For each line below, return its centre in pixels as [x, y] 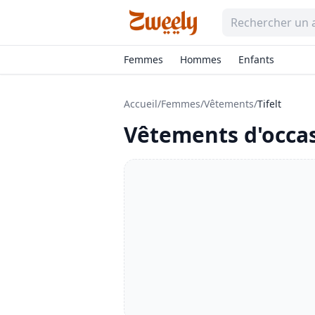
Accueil [141, 104]
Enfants [256, 59]
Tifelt [269, 104]
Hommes [201, 59]
